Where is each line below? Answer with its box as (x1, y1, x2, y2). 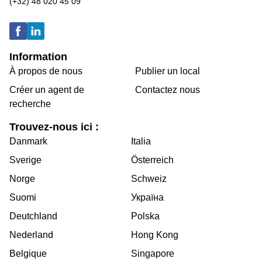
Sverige (9, 154, 42, 165)
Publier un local (135, 65, 200, 76)
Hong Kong (131, 229, 178, 240)
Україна (131, 192, 164, 202)
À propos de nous (9, 65, 82, 76)
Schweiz (131, 173, 167, 184)
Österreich (131, 154, 174, 165)
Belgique (9, 248, 47, 258)
